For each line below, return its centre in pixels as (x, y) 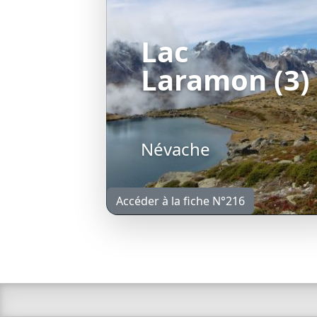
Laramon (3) (225, 79)
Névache (175, 149)
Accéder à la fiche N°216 (180, 201)
